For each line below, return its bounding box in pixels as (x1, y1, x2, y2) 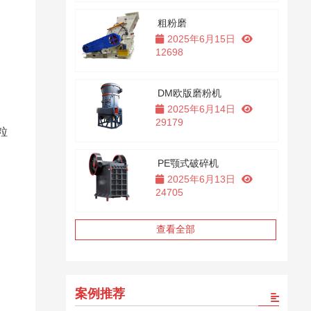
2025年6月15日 (167, 33, 235, 44)
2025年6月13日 (167, 174, 235, 185)
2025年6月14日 (167, 103, 235, 115)
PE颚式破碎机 (158, 158, 219, 169)
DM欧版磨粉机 (158, 87, 222, 99)
